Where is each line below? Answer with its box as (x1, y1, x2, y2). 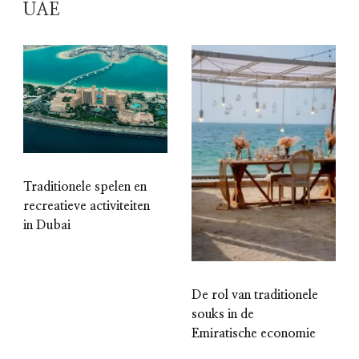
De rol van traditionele (192, 288, 318, 302)
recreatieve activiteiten (23, 200, 150, 213)
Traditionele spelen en (23, 180, 147, 194)
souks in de (192, 308, 254, 321)
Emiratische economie (192, 327, 316, 341)
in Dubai (23, 219, 71, 232)
